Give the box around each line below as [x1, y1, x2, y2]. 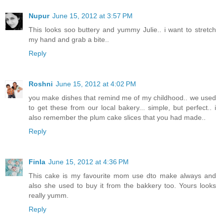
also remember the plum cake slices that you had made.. [29, 113, 206, 122]
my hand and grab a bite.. [29, 36, 109, 44]
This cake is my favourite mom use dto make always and [29, 172, 216, 180]
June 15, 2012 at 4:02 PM [56, 80, 136, 88]
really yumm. [29, 191, 69, 200]
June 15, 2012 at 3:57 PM [52, 12, 133, 20]
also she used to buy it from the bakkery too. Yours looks [29, 182, 216, 190]
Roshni [29, 80, 53, 88]
